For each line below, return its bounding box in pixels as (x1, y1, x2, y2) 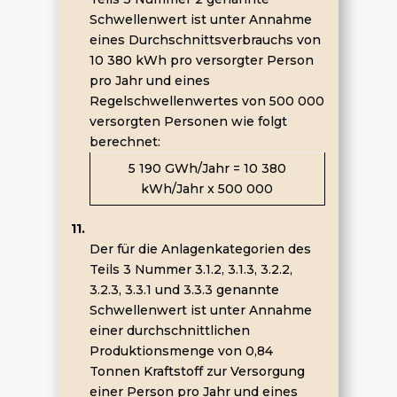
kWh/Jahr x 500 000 (141, 181, 274, 197)
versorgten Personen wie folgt (89, 113, 287, 129)
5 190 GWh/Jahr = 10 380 (128, 160, 286, 176)
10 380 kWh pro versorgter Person (89, 52, 314, 68)
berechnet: (89, 134, 160, 150)
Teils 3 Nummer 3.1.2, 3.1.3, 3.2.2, (89, 261, 292, 277)
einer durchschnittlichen (89, 323, 250, 339)
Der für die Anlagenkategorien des (89, 241, 311, 257)
